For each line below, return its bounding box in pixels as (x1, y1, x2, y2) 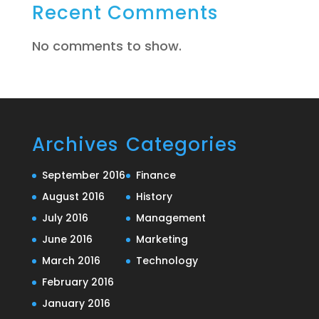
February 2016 (41, 275, 114, 290)
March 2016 (41, 253, 100, 268)
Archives (31, 132, 118, 158)
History (135, 189, 172, 204)
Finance (135, 168, 176, 183)
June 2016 (41, 232, 93, 247)
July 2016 (41, 211, 88, 226)
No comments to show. (31, 37, 182, 56)
